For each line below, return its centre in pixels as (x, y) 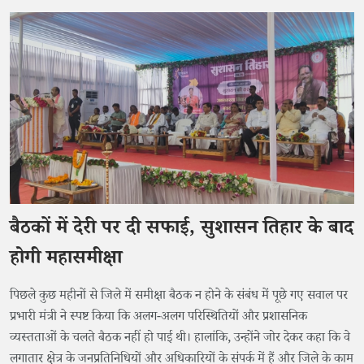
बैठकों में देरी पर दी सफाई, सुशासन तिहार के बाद (182, 231)
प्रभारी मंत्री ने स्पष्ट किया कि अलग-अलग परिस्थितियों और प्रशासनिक (158, 318)
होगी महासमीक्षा (66, 261)
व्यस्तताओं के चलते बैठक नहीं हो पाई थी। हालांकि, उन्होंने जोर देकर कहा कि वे (180, 340)
